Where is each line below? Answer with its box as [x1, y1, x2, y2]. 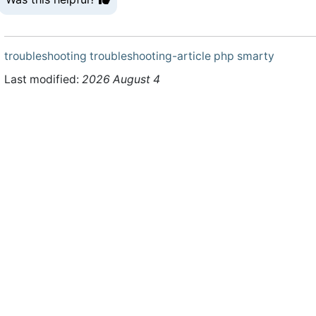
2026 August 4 [82, 72, 160, 86]
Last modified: [4, 72, 82, 86]
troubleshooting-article [90, 49, 211, 63]
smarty [237, 49, 274, 63]
